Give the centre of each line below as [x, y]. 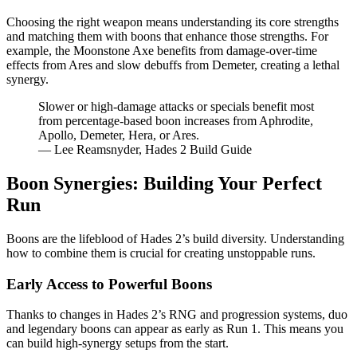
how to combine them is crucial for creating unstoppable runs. [161, 253]
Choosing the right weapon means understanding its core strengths [173, 22]
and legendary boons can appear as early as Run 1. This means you [175, 329]
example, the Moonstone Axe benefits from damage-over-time [162, 51]
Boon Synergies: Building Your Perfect [164, 183]
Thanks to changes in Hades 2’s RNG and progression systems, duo [177, 315]
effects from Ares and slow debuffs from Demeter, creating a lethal [173, 65]
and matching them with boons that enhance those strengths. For [167, 37]
